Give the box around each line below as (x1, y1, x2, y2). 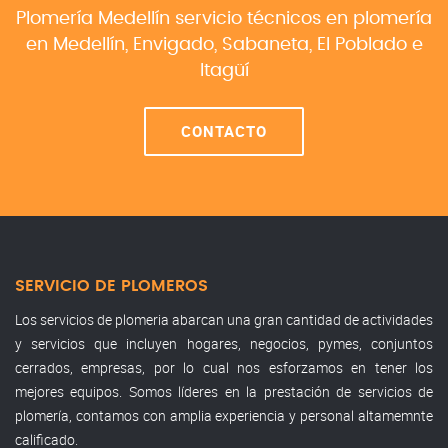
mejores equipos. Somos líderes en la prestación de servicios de (15, 381, 433, 401)
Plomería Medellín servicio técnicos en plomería (16, 9, 432, 28)
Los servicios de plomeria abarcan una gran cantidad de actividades (15, 309, 433, 329)
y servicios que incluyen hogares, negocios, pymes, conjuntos (15, 333, 433, 353)
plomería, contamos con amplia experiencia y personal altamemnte (15, 405, 433, 425)
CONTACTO (181, 120, 267, 141)
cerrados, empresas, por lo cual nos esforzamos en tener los (15, 357, 433, 377)
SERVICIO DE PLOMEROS (15, 277, 208, 294)
